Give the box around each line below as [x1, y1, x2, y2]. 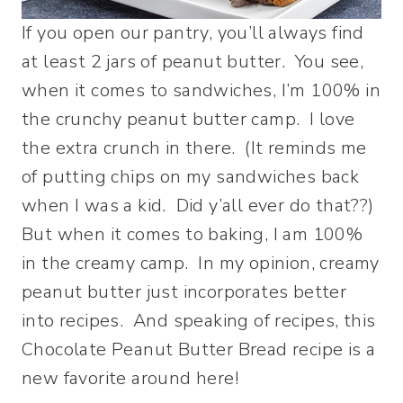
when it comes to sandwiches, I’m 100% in [22, 77, 381, 103]
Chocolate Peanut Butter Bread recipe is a [22, 336, 376, 362]
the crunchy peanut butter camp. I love [22, 106, 355, 131]
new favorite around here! [22, 365, 238, 390]
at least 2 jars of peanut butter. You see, [22, 49, 364, 74]
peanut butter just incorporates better [22, 279, 347, 304]
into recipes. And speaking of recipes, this [22, 308, 376, 333]
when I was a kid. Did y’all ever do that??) [22, 193, 379, 218]
